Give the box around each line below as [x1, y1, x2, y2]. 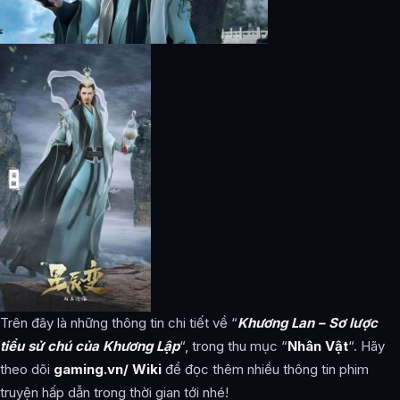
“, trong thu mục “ [179, 337, 287, 355]
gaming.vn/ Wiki [54, 361, 162, 379]
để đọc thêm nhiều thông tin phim [162, 361, 369, 379]
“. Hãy [348, 337, 385, 355]
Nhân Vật [287, 337, 348, 355]
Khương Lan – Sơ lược [237, 314, 378, 332]
